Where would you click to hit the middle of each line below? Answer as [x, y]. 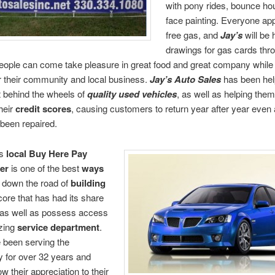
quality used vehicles [132, 94]
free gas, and [193, 35]
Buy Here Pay [58, 153]
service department [58, 227]
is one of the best [45, 168]
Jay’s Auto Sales [185, 79]
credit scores [43, 109]
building [88, 183]
